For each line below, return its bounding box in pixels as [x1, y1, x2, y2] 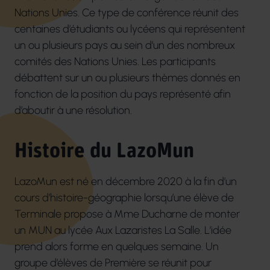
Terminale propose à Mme [14, 207, 142, 221]
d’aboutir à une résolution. [14, 104, 134, 117]
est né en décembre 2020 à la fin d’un [57, 175, 237, 188]
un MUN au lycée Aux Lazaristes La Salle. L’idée [14, 224, 231, 237]
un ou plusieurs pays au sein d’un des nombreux [14, 39, 235, 52]
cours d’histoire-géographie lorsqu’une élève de [14, 191, 234, 204]
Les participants [142, 55, 216, 68]
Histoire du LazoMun [14, 140, 194, 162]
